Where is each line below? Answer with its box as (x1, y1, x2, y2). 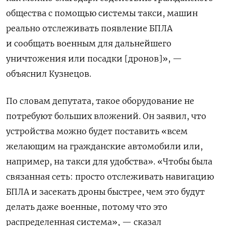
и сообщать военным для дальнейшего (6, 38, 172, 48)
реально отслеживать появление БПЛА (6, 23, 173, 33)
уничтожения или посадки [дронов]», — (6, 53, 182, 64)
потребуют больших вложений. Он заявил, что (6, 110, 206, 121)
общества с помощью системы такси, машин (6, 8, 198, 18)
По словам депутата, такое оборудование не (6, 95, 194, 106)
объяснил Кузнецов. (6, 68, 91, 79)
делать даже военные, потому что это (6, 201, 167, 212)
